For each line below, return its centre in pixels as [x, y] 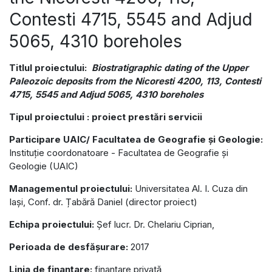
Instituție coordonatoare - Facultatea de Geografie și [119, 152]
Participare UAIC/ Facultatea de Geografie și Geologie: [136, 139]
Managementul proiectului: [71, 188]
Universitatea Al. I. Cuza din [190, 188]
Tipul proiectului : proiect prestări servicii [106, 117]
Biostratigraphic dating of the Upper [170, 67]
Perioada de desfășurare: [69, 246]
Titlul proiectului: [49, 67]
